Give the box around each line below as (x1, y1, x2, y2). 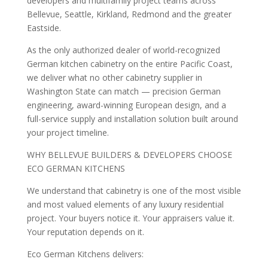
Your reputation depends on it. (26, 226, 144, 237)
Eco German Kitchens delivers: (26, 248, 144, 260)
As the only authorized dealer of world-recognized (26, 44, 220, 56)
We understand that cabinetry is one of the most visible (26, 184, 241, 196)
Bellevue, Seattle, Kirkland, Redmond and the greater (26, 8, 232, 20)
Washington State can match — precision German (26, 85, 221, 97)
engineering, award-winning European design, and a (26, 99, 226, 111)
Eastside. (26, 22, 61, 33)
